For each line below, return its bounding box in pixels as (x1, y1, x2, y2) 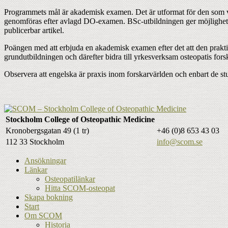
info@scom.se (157, 137, 203, 146)
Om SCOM (24, 211, 62, 220)
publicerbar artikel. (4, 25, 64, 35)
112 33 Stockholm (6, 137, 64, 146)
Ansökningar (24, 156, 66, 165)
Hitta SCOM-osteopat (45, 183, 115, 192)
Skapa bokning (24, 192, 73, 202)
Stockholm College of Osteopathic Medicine (6, 115, 155, 124)
